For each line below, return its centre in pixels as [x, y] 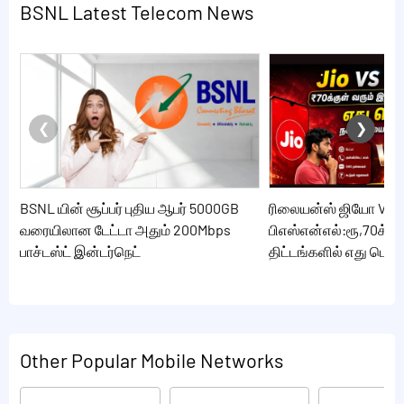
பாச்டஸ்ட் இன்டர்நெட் [80, 251]
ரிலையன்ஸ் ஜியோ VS [331, 208]
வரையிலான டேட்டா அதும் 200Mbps [125, 230]
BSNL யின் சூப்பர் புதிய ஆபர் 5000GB [129, 208]
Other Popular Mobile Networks [151, 360]
